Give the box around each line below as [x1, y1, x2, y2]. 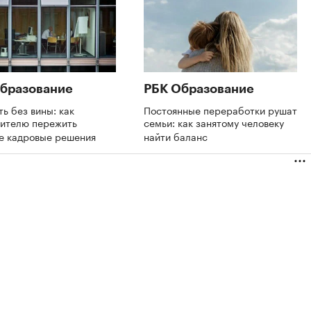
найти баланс [144, 128, 210, 144]
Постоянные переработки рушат [144, 101, 297, 117]
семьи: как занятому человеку [144, 114, 284, 130]
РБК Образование [144, 82, 254, 95]
